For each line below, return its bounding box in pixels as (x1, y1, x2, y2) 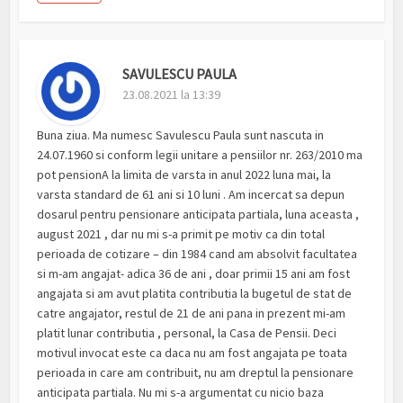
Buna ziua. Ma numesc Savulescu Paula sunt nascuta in (37, 127, 325, 144)
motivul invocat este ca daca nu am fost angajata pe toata (37, 345, 348, 362)
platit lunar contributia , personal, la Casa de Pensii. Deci (37, 325, 337, 342)
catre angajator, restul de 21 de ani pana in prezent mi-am (37, 305, 346, 322)
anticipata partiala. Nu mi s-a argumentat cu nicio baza (37, 384, 325, 401)
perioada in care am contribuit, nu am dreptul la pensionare (37, 364, 354, 381)
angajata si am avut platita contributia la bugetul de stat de (37, 285, 353, 302)
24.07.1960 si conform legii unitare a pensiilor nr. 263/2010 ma (37, 147, 363, 164)
